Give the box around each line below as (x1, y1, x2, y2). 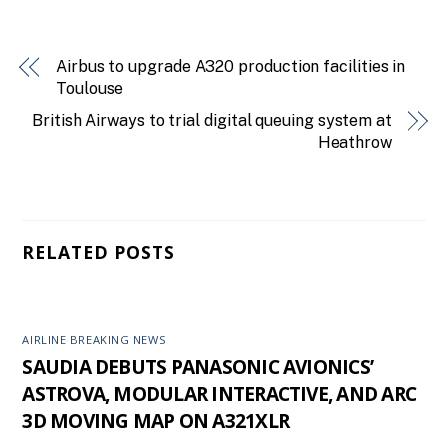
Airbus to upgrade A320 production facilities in (56, 56, 406, 76)
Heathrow (317, 132, 392, 152)
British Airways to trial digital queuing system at (31, 110, 392, 130)
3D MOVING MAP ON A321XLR (22, 407, 289, 435)
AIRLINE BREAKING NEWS (22, 331, 167, 347)
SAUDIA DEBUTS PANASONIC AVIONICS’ (22, 353, 374, 381)
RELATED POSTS (22, 240, 175, 265)
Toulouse (56, 78, 124, 98)
